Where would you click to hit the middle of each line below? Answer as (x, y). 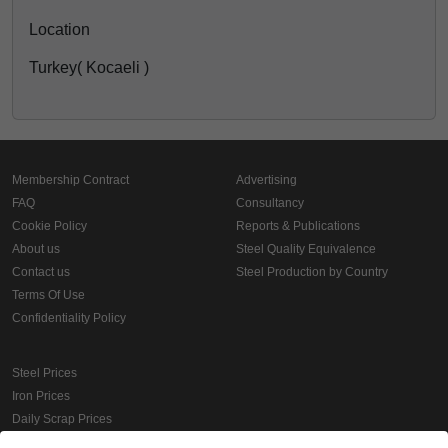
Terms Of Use (48, 295)
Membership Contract (70, 180)
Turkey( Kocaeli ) (89, 67)
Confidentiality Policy (69, 318)
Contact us (41, 272)
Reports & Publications (298, 226)
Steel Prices (44, 373)
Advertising (266, 180)
